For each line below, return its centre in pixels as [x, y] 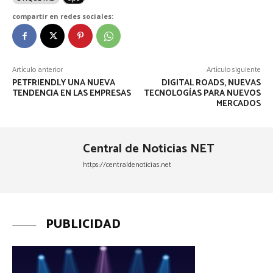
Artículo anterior [37, 70]
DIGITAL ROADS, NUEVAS [211, 83]
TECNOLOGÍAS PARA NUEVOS [202, 94]
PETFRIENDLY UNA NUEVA [64, 83]
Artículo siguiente [233, 70]
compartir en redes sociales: [63, 16]
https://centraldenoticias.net [127, 165]
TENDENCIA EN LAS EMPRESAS [72, 94]
